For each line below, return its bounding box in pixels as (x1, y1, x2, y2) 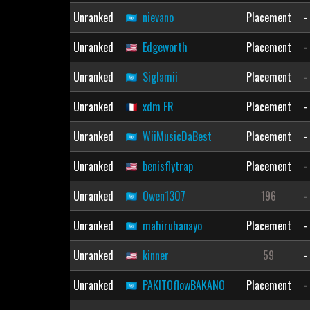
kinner (142, 247, 169, 264)
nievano (142, 9, 174, 26)
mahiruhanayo (142, 217, 202, 234)
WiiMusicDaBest (142, 128, 212, 145)
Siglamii (142, 69, 178, 85)
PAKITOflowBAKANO (142, 277, 225, 293)
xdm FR (142, 98, 174, 115)
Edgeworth (142, 39, 188, 55)
